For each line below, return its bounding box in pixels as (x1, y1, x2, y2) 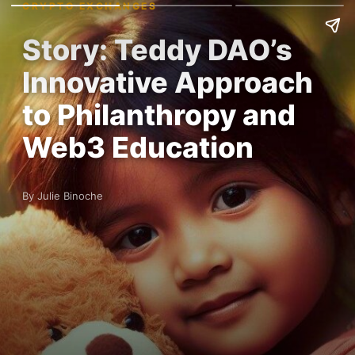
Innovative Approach (22, 65, 313, 100)
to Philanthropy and (22, 97, 296, 132)
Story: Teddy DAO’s (22, 32, 292, 67)
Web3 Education (22, 130, 254, 165)
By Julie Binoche (22, 189, 103, 202)
